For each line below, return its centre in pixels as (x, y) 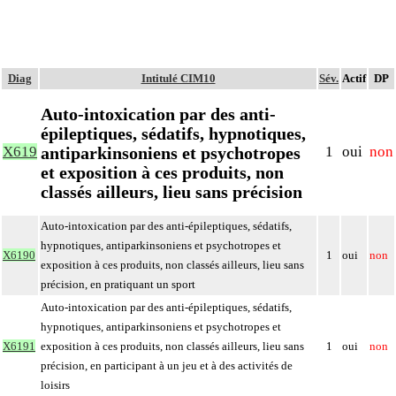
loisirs (55, 385)
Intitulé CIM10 (178, 78)
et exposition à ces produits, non (162, 172)
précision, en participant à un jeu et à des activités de (167, 366)
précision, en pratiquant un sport (118, 284)
